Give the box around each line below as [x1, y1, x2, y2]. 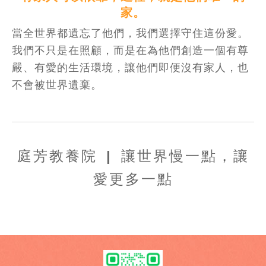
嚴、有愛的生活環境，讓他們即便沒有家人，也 [12, 59, 249, 74]
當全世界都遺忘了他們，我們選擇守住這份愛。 [12, 25, 249, 40]
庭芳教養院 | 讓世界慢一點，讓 [17, 148, 249, 164]
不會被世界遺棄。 [12, 77, 102, 91]
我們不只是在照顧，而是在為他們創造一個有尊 [12, 42, 249, 57]
